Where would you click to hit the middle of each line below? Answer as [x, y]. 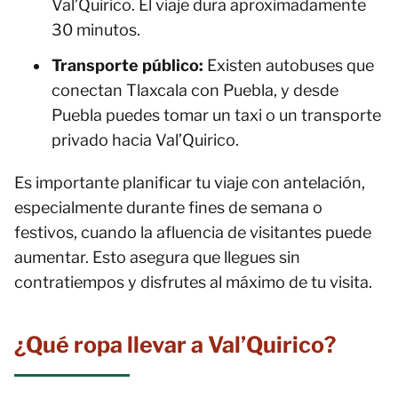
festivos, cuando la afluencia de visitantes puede [193, 232]
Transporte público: [127, 65]
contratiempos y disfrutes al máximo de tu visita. [193, 282]
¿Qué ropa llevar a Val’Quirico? [175, 345]
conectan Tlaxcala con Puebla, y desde [195, 90]
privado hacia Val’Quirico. [145, 140]
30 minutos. [96, 30]
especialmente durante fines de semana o [168, 207]
